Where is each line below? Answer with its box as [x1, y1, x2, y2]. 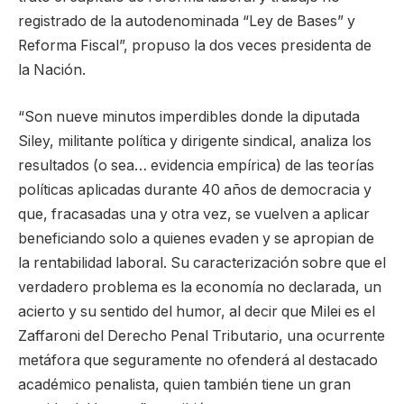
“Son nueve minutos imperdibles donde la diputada [18, 107, 360, 125]
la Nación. [18, 61, 86, 79]
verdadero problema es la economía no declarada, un [18, 278, 381, 296]
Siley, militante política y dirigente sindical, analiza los [18, 132, 372, 150]
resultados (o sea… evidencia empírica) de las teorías [18, 156, 374, 174]
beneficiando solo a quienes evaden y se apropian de [18, 229, 374, 247]
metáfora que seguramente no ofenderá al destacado [18, 351, 378, 369]
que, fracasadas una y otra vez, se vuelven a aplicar [18, 205, 370, 223]
